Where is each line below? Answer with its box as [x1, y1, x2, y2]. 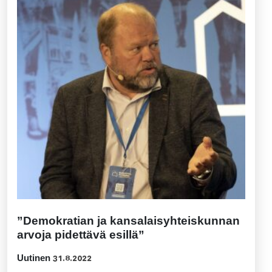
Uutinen [17, 253, 50, 263]
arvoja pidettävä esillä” [17, 228, 144, 242]
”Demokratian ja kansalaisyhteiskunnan [17, 214, 240, 228]
